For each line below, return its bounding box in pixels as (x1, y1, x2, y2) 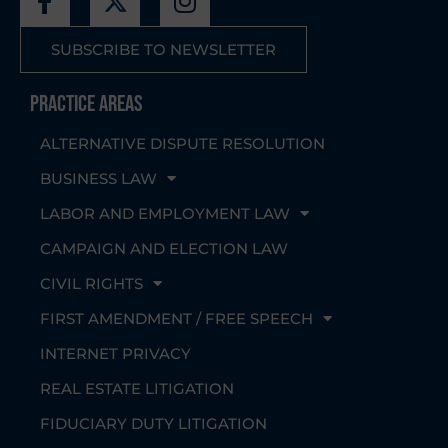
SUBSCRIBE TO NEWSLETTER (51, 40, 276, 60)
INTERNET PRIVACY (40, 344, 191, 364)
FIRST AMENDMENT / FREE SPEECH (40, 309, 313, 329)
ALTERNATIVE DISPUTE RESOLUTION (40, 134, 325, 154)
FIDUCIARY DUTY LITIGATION (40, 414, 267, 434)
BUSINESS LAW (40, 169, 157, 189)
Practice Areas (30, 90, 143, 119)
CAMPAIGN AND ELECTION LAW (40, 239, 288, 259)
